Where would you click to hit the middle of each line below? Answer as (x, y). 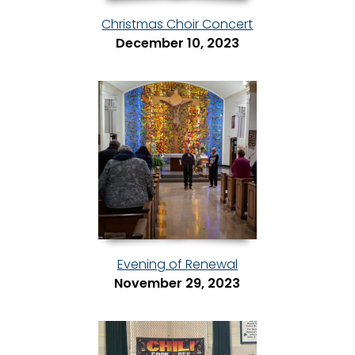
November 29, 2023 (177, 284)
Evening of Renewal (177, 265)
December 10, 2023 (177, 44)
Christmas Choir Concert (177, 25)
